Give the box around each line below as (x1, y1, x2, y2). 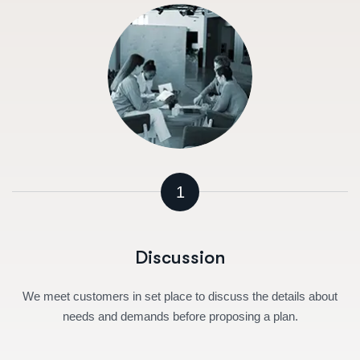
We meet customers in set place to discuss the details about (22, 288, 337, 303)
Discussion (134, 246, 226, 268)
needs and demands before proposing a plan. (62, 309, 298, 323)
